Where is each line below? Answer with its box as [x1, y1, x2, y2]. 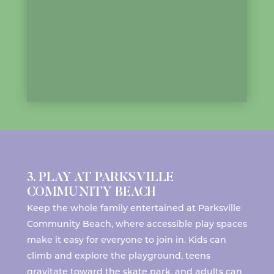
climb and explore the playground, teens [26, 250, 210, 262]
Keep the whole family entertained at [26, 202, 198, 214]
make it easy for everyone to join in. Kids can [26, 234, 226, 246]
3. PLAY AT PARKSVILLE [26, 171, 174, 185]
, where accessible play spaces [111, 218, 247, 230]
